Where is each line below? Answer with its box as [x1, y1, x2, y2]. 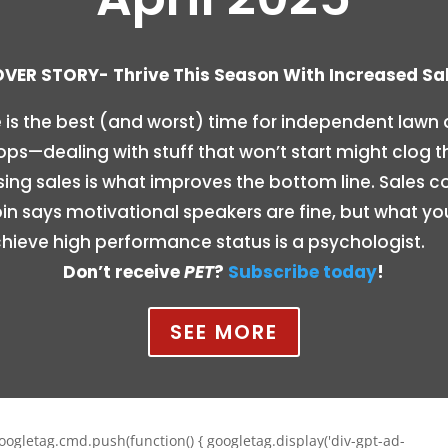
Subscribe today [228, 259, 378, 284]
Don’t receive [63, 259, 185, 284]
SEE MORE [169, 317, 278, 346]
